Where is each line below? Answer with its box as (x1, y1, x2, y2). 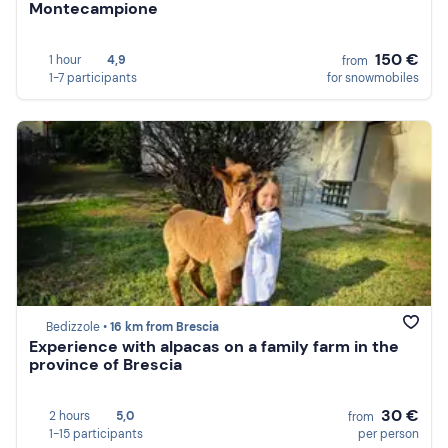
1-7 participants (49, 69, 137, 86)
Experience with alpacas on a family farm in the (29, 336, 399, 358)
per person (358, 425, 419, 442)
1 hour (49, 51, 81, 68)
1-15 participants (49, 425, 143, 442)
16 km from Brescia (110, 319, 219, 336)
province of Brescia (29, 354, 182, 376)
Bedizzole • (46, 319, 110, 336)
